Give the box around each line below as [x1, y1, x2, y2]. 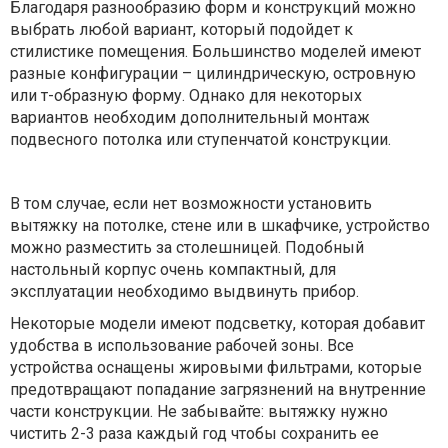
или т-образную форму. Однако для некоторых [10, 86, 362, 105]
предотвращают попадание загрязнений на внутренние [10, 380, 426, 399]
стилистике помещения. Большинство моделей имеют [10, 42, 421, 61]
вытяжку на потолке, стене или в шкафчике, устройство [10, 216, 430, 235]
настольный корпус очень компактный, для [10, 260, 336, 279]
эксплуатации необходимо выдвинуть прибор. [10, 282, 359, 301]
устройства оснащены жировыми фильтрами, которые [10, 358, 422, 377]
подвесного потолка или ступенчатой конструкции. [10, 130, 391, 149]
